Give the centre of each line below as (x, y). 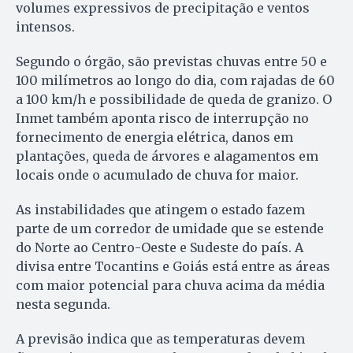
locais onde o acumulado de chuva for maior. (157, 175)
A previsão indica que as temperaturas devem (160, 338)
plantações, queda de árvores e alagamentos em (167, 156)
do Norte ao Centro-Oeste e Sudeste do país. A (160, 247)
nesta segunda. (63, 304)
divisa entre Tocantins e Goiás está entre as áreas (173, 266)
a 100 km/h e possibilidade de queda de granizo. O (174, 99)
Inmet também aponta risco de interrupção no (162, 118)
